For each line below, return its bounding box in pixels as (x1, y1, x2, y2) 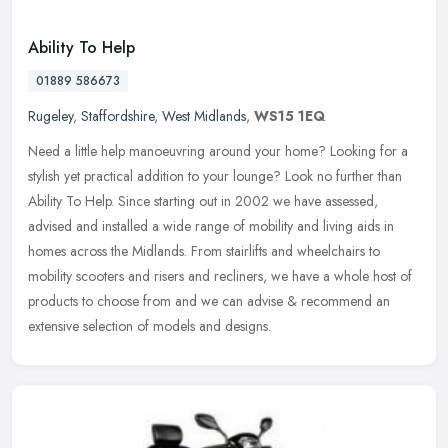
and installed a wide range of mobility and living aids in (76, 215, 394, 236)
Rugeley (28, 105, 73, 126)
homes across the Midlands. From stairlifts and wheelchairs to (28, 240, 380, 261)
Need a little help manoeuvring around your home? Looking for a (28, 140, 408, 161)
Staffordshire (81, 105, 154, 126)
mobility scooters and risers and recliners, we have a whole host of (28, 265, 412, 286)
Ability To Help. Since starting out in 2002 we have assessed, (28, 190, 378, 211)
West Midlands (162, 105, 246, 126)
